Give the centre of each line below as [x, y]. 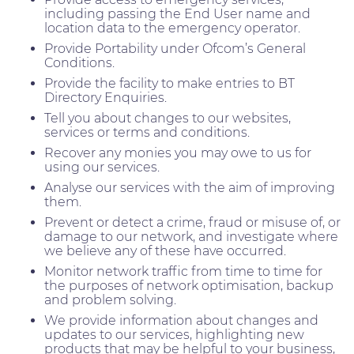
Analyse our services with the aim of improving [190, 187]
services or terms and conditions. [147, 132]
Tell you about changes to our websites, [168, 118]
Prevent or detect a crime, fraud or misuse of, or [192, 222]
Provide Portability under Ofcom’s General [175, 48]
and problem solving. [110, 299]
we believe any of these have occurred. [165, 250]
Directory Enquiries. [105, 97]
